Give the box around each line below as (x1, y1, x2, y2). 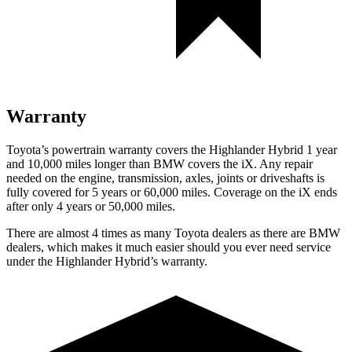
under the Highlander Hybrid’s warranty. (6, 254, 207, 268)
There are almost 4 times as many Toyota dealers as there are (6, 225, 309, 240)
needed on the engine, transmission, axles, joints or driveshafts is (6, 170, 324, 185)
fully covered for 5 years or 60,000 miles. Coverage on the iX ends (6, 185, 337, 199)
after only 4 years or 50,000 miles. (6, 199, 175, 213)
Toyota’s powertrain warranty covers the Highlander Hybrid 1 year (6, 142, 337, 156)
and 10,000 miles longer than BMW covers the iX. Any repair (6, 156, 313, 170)
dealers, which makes (6, 240, 112, 254)
